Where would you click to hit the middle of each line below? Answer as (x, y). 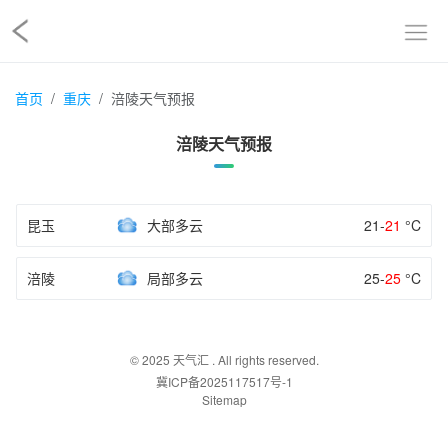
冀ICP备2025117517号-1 (224, 381)
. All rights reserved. (263, 359)
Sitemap (224, 399)
